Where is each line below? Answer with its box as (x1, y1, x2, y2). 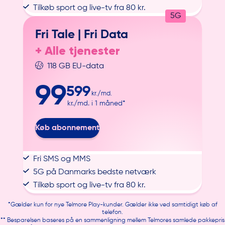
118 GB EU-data (47, 62, 104, 71)
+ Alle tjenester (35, 43, 121, 58)
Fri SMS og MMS (33, 155, 91, 164)
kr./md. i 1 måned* (67, 100, 126, 107)
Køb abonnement (35, 124, 100, 133)
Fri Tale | (35, 28, 84, 41)
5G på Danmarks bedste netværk (33, 168, 157, 177)
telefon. (102, 209, 123, 216)
